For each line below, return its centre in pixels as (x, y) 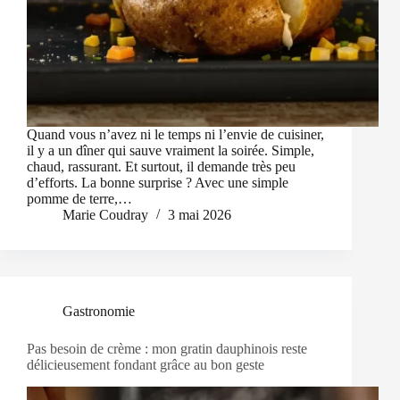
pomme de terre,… (79, 199)
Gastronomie (99, 312)
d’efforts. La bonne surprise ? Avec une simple (158, 183)
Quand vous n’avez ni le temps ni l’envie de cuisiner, (175, 135)
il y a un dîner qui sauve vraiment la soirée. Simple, (171, 151)
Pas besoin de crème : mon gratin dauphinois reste (167, 349)
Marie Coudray (105, 215)
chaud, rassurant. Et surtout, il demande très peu (161, 167)
